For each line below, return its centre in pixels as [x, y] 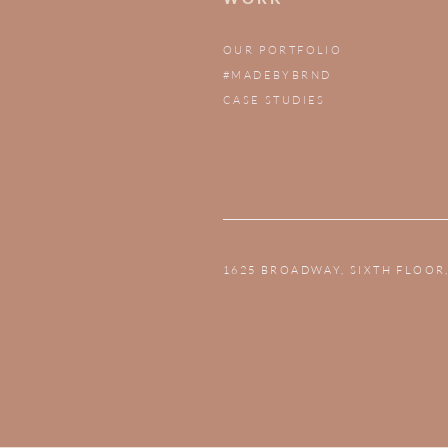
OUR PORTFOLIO [283, 50]
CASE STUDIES [274, 100]
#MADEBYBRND [277, 75]
